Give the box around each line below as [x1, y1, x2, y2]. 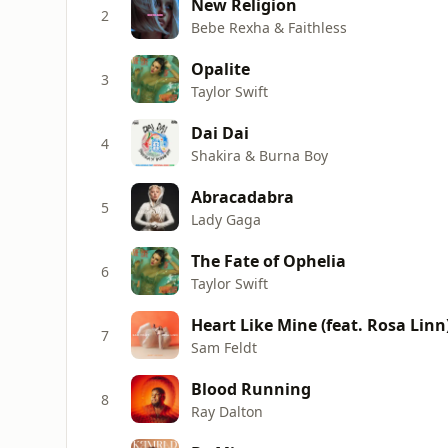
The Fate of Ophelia [191, 249, 346, 272]
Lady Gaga [191, 209, 261, 229]
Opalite [191, 57, 250, 80]
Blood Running [191, 377, 311, 400]
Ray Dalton [191, 401, 263, 421]
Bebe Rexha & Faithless [191, 17, 347, 37]
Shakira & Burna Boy [191, 145, 328, 165]
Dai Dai [191, 121, 249, 144]
